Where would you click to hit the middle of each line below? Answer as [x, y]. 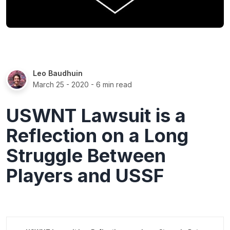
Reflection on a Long [97, 135]
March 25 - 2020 [61, 84]
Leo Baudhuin [58, 73]
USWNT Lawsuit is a [96, 115]
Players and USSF [85, 175]
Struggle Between [86, 155]
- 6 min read [110, 84]
